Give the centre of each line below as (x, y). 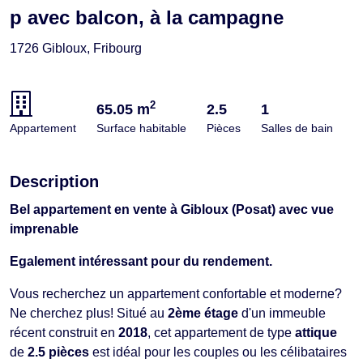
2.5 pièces (58, 352)
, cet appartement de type (221, 332)
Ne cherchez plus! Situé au (89, 313)
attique (316, 332)
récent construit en (64, 332)
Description (54, 181)
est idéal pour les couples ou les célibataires (218, 352)
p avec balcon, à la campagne (147, 17)
